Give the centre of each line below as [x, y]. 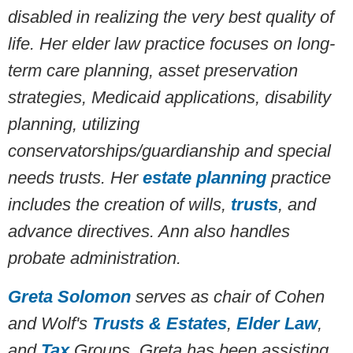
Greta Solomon [69, 297]
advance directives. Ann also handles [149, 232]
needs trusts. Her [75, 178]
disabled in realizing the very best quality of [171, 17]
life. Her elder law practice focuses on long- [171, 44]
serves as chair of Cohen [228, 297]
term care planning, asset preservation [153, 71]
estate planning [204, 178]
